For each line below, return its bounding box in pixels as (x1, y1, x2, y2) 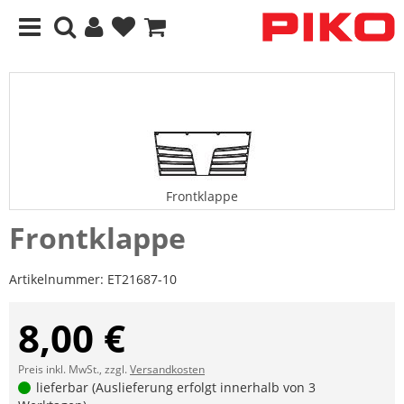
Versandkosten (130, 361, 205, 377)
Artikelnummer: (9, 270, 107, 288)
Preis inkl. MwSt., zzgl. (18, 361, 130, 377)
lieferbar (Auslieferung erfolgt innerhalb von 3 (32, 378, 317, 396)
